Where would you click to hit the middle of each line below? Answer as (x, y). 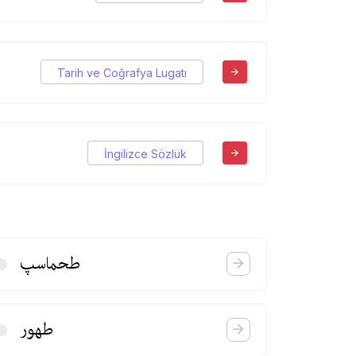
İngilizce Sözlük (145, 154)
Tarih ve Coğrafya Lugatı (122, 73)
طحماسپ (50, 263)
